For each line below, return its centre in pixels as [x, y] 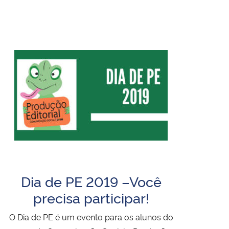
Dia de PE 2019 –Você [91, 181]
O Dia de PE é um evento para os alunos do [91, 216]
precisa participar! [91, 197]
